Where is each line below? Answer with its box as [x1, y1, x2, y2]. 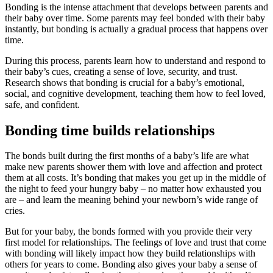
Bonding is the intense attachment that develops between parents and [5, 1, 268, 12]
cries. [5, 205, 25, 216]
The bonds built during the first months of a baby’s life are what [5, 151, 249, 161]
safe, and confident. [5, 99, 80, 110]
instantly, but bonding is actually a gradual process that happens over [5, 23, 268, 34]
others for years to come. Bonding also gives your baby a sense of [5, 259, 257, 270]
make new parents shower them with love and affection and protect [5, 161, 262, 172]
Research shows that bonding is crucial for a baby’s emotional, [5, 77, 244, 88]
